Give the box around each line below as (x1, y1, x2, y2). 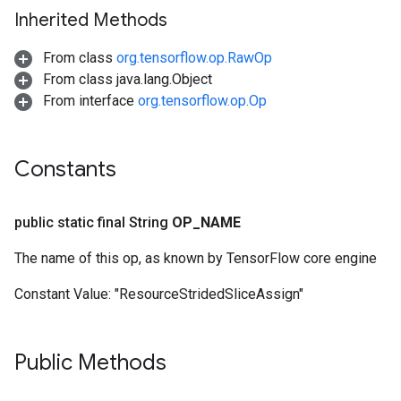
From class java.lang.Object (39, 71, 212, 88)
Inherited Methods (14, 9, 167, 31)
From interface (39, 92, 138, 109)
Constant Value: (14, 286, 115, 303)
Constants (14, 156, 116, 183)
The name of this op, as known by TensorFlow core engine (14, 250, 377, 267)
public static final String (14, 214, 172, 231)
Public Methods (14, 349, 166, 376)
